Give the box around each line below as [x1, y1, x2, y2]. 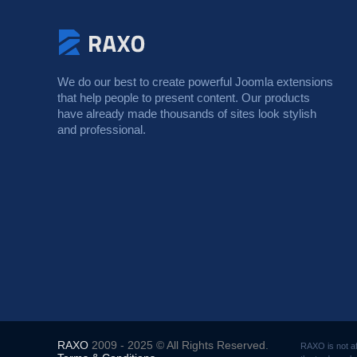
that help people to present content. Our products [57, 91, 310, 105]
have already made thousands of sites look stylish [57, 107, 316, 121]
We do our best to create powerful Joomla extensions [57, 75, 333, 89]
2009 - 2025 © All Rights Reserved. [88, 339, 269, 352]
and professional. [57, 123, 146, 137]
